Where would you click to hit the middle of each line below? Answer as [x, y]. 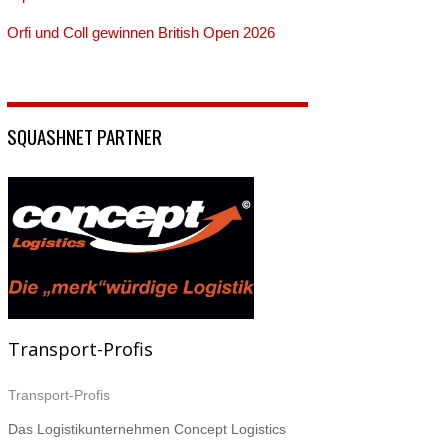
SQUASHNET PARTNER [85, 136]
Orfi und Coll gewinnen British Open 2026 [141, 33]
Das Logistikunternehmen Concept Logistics [147, 428]
